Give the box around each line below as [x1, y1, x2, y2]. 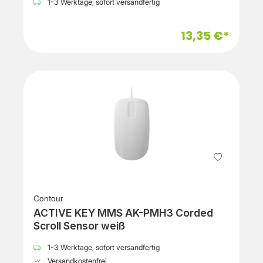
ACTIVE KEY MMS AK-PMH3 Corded [33, 207, 213, 220]
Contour [33, 194, 63, 204]
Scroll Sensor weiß [33, 220, 125, 232]
